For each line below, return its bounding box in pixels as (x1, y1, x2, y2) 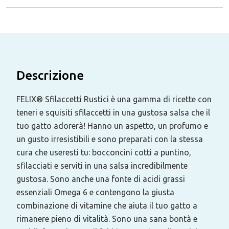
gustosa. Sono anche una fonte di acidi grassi (16, 174, 185, 184)
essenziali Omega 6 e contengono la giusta (16, 187, 174, 197)
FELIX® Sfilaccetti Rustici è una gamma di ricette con (16, 94, 212, 104)
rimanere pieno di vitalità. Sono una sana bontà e (16, 214, 197, 223)
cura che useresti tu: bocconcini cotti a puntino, (16, 147, 191, 157)
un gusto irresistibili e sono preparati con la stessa (16, 134, 203, 144)
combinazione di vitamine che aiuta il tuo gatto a (16, 200, 197, 210)
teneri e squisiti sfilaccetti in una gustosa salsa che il (16, 107, 210, 117)
